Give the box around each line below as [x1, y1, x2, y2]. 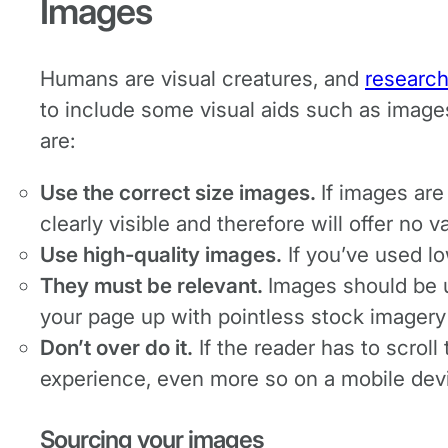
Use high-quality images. [40, 241, 282, 267]
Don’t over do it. [40, 334, 193, 360]
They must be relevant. [40, 272, 268, 298]
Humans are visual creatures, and [40, 65, 365, 91]
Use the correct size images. [40, 179, 321, 205]
